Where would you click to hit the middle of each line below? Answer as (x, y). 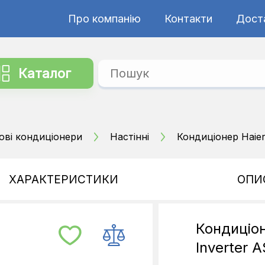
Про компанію (104, 18)
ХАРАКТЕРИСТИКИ (64, 179)
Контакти (188, 18)
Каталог (45, 73)
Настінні (130, 137)
